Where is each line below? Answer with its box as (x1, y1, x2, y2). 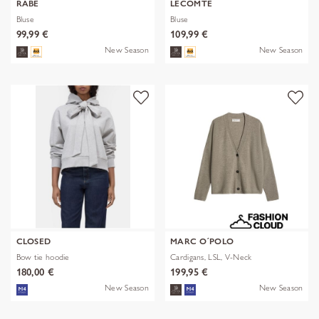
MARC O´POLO (170, 236, 234, 247)
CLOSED (16, 236, 51, 247)
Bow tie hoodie (16, 251, 70, 263)
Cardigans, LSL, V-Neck (170, 251, 252, 263)
